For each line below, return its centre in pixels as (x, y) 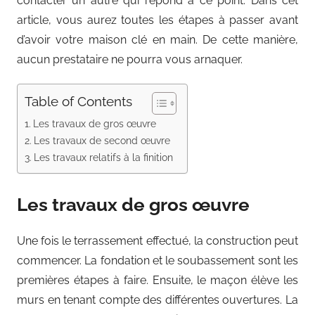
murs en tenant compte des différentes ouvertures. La (157, 300)
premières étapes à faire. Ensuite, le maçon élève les (157, 280)
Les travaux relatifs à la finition (103, 157)
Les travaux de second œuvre (102, 141)
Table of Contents (78, 102)
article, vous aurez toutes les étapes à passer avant (157, 20)
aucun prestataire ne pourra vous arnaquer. (130, 60)
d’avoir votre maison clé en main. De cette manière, (157, 40)
